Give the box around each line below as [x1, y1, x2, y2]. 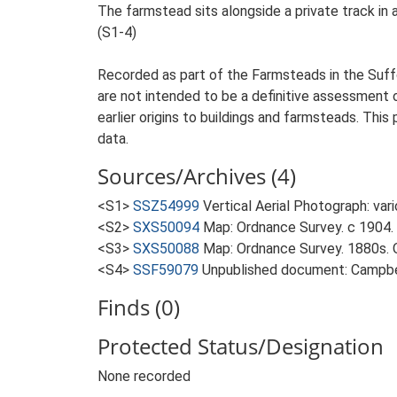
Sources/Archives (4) [97, 161, 296, 191]
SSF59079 [133, 261, 198, 278]
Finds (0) [97, 292, 180, 322]
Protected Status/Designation [97, 331, 384, 361]
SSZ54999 [133, 198, 199, 214]
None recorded [97, 368, 191, 385]
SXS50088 [133, 240, 199, 257]
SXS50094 [133, 219, 199, 236]
